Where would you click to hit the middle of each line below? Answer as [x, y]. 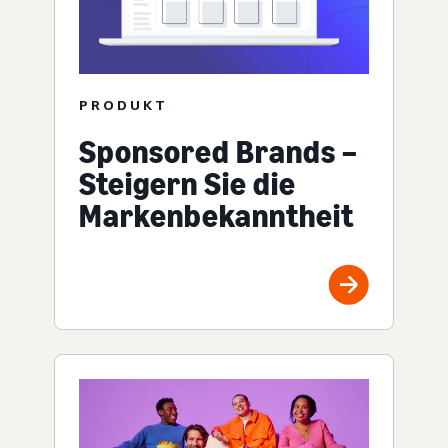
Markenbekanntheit [216, 215]
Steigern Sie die [187, 183]
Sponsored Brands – [218, 151]
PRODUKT [123, 104]
